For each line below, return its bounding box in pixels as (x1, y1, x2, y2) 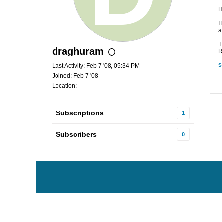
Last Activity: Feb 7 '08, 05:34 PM (52, 62, 140, 69)
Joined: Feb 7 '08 (52, 72, 98, 79)
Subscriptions (56, 109, 104, 117)
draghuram (52, 46, 104, 56)
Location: (52, 82, 77, 89)
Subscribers (56, 130, 97, 138)
